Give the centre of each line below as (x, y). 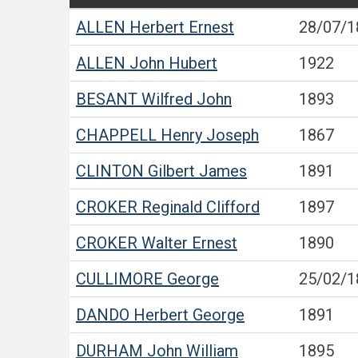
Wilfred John (187, 99)
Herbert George (187, 315)
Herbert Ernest (180, 27)
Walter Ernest (187, 243)
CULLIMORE (119, 279)
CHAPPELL (116, 135)
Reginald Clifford (199, 207)
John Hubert (171, 63)
